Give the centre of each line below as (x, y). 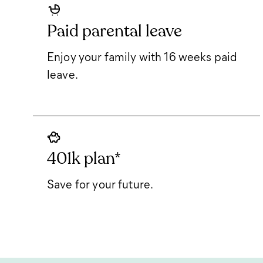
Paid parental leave (114, 31)
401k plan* (84, 158)
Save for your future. (100, 183)
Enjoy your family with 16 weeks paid (142, 56)
